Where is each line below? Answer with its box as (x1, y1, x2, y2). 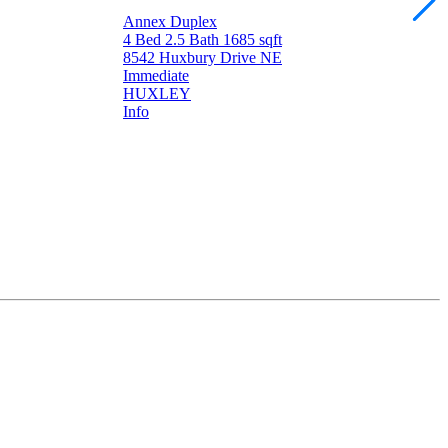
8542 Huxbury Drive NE (123, 48, 282, 66)
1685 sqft (223, 30, 282, 48)
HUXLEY (123, 84, 191, 102)
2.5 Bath (165, 30, 223, 48)
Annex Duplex (123, 12, 217, 30)
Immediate (123, 66, 189, 84)
